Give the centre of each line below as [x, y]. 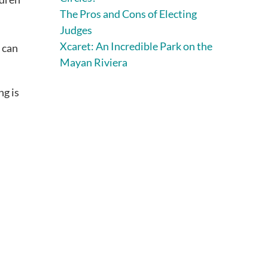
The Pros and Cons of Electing [128, 13]
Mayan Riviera [94, 62]
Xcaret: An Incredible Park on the [136, 46]
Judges [76, 30]
